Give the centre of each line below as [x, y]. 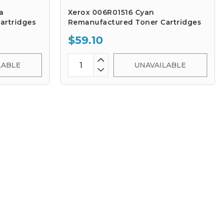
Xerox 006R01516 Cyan [111, 12]
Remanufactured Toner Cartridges [135, 22]
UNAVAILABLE [160, 65]
